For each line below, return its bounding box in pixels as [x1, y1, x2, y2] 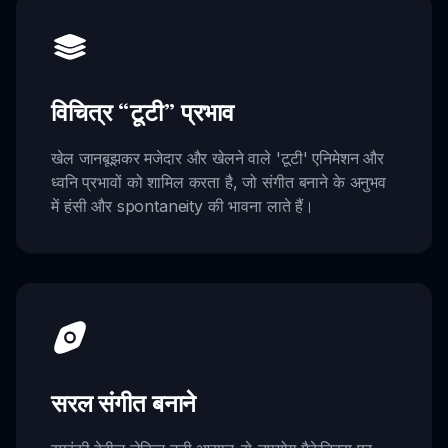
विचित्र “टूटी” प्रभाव [51, 97, 234, 128]
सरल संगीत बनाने [51, 387, 197, 418]
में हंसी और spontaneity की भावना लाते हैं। [51, 196, 315, 217]
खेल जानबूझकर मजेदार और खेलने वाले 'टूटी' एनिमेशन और [51, 148, 384, 169]
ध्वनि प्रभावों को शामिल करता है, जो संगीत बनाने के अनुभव [51, 172, 386, 193]
